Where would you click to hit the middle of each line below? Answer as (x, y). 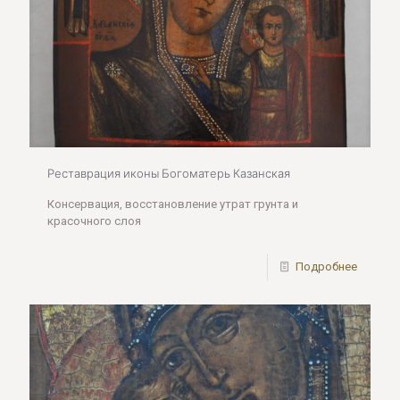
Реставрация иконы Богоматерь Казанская (169, 173)
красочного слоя (94, 221)
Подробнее (326, 266)
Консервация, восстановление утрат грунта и (173, 204)
